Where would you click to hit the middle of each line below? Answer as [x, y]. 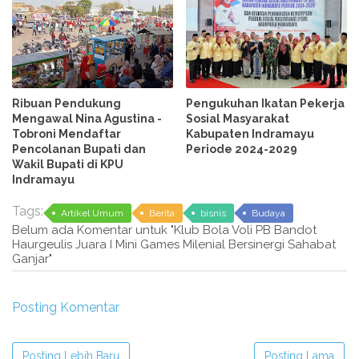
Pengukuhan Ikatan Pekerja [266, 103]
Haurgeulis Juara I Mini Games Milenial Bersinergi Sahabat [174, 244]
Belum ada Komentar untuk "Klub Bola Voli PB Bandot [164, 230]
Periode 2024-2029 [242, 149]
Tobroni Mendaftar [67, 133]
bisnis [213, 213]
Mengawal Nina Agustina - [87, 118]
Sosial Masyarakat [238, 118]
